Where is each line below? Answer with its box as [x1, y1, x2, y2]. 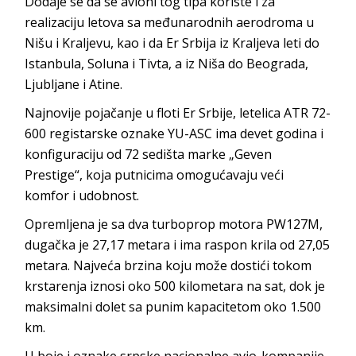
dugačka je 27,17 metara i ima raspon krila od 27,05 [25, 235, 331, 253]
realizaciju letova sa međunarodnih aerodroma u [25, 13, 315, 31]
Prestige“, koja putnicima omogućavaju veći [25, 165, 284, 184]
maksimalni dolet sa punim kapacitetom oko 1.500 [25, 297, 322, 315]
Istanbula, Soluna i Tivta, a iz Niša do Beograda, [25, 54, 309, 72]
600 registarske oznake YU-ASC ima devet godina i [25, 124, 324, 142]
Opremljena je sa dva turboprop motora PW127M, [25, 215, 323, 233]
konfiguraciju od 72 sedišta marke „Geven [25, 145, 273, 163]
